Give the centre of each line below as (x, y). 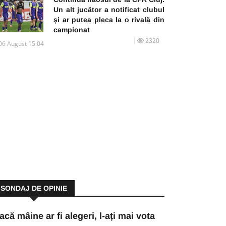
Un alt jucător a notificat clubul (109, 9)
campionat (72, 30)
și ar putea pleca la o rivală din (109, 19)
